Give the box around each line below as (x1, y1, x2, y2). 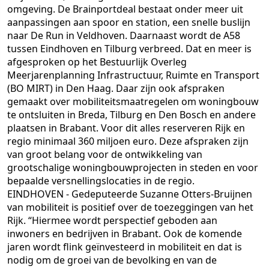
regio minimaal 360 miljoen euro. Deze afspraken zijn (7, 134, 249, 148)
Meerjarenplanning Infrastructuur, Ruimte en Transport (7, 68, 259, 82)
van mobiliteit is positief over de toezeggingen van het (7, 201, 253, 214)
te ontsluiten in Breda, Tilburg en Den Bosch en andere (7, 108, 256, 122)
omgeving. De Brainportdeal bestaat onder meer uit (7, 2, 243, 16)
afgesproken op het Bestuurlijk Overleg (7, 55, 187, 69)
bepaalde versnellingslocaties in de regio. (7, 174, 195, 188)
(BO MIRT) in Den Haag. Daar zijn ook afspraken (7, 82, 225, 95)
